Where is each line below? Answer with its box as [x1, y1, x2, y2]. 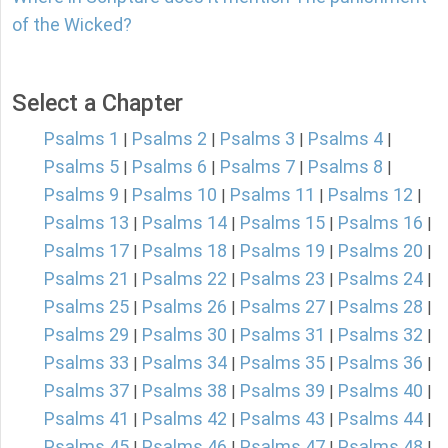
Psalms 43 [240, 408, 325, 430]
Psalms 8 [308, 156, 383, 178]
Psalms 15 [240, 212, 325, 234]
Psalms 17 [44, 240, 129, 262]
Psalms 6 [132, 156, 207, 178]
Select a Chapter [12, 89, 183, 118]
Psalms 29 [44, 324, 129, 346]
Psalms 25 [44, 296, 129, 318]
